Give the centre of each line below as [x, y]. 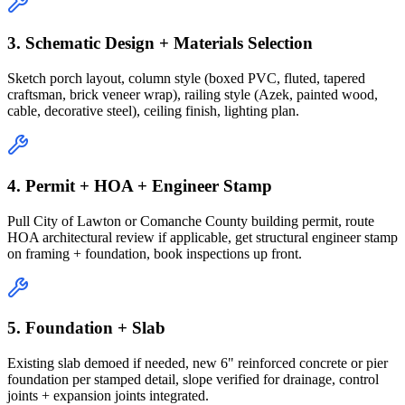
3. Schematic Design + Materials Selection [160, 43]
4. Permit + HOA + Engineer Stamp [140, 185]
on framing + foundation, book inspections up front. [155, 253]
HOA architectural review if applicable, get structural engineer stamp [202, 237]
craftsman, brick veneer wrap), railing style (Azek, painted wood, [193, 95]
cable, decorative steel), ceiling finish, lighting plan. [153, 111]
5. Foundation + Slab [86, 328]
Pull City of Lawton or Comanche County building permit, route [191, 221]
